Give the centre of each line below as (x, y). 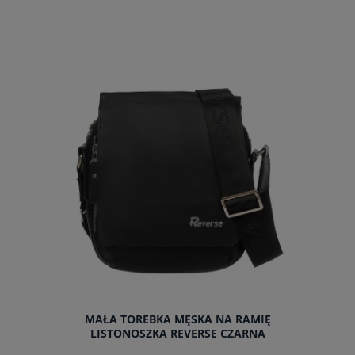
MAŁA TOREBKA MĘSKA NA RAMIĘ (177, 319)
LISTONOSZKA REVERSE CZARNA (177, 333)
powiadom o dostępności (177, 78)
